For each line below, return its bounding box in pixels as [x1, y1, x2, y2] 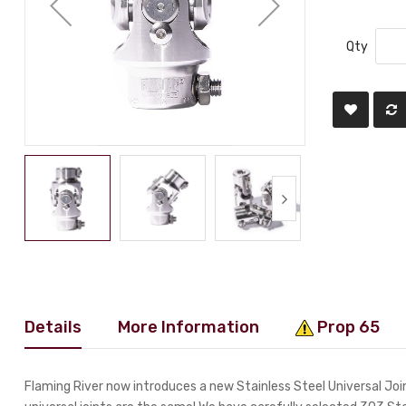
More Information [118, 317, 260, 336]
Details [24, 317, 82, 336]
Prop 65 [314, 317, 381, 336]
